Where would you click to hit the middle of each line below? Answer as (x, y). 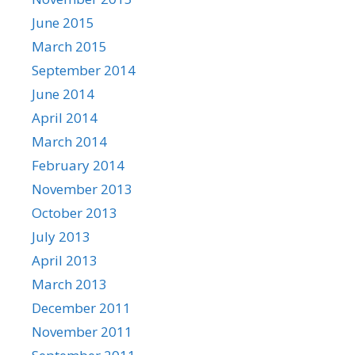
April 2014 (65, 117)
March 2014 (69, 141)
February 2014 (78, 165)
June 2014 (63, 94)
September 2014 (84, 70)
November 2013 (82, 189)
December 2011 (81, 307)
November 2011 (82, 331)
